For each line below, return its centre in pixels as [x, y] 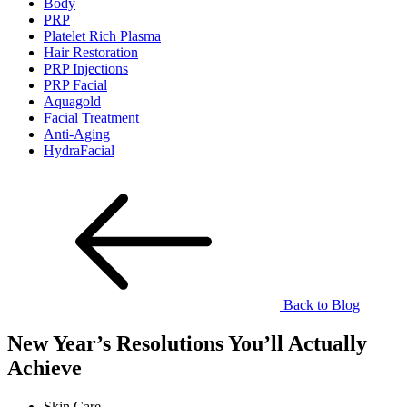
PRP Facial [75, 84]
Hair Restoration [91, 52]
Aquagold [72, 101]
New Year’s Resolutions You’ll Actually [187, 343]
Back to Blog [320, 304]
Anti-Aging [77, 134]
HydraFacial [79, 150]
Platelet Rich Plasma [102, 35]
